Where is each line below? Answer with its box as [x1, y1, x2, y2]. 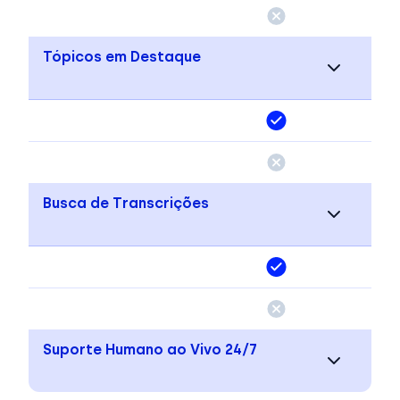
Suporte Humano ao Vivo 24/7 [43, 340, 257, 358]
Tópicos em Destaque [43, 47, 201, 65]
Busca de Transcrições [43, 194, 209, 212]
